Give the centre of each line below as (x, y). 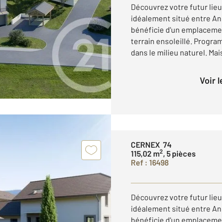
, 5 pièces (179, 153)
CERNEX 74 (151, 144)
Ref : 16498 (150, 162)
